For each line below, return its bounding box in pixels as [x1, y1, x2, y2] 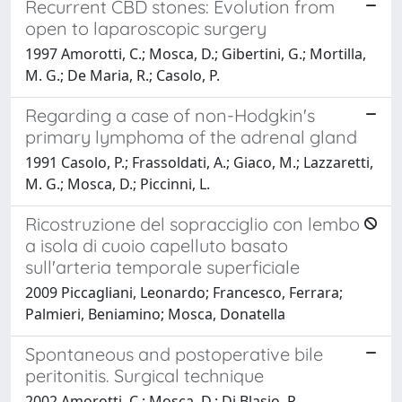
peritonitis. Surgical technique [25, 363, 264, 387]
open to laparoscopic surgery [25, 16, 267, 39]
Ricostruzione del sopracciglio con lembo [25, 212, 360, 235]
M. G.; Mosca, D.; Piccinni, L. [25, 173, 210, 194]
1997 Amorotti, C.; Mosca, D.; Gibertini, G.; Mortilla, [25, 43, 366, 64]
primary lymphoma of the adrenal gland [25, 125, 357, 148]
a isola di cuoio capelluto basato [25, 233, 288, 257]
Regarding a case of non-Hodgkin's [25, 103, 315, 127]
